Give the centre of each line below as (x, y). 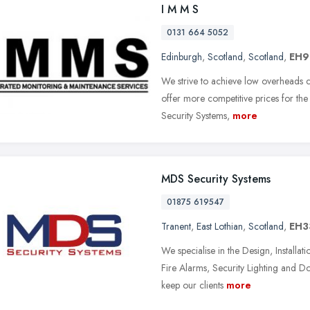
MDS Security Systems (216, 179)
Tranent (176, 226)
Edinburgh (182, 56)
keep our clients (192, 285)
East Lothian (220, 226)
